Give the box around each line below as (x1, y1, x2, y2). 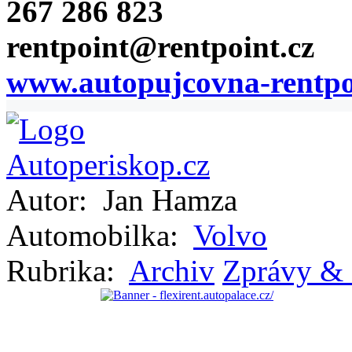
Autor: (6, 183, 95, 218)
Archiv (129, 254, 214, 288)
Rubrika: (6, 254, 123, 288)
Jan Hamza (95, 183, 237, 218)
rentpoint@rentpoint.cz (6, 30, 314, 64)
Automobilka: (6, 218, 186, 253)
